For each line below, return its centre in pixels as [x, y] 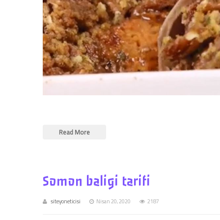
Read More [74, 132]
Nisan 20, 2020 [113, 201]
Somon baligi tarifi [96, 181]
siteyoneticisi [66, 201]
